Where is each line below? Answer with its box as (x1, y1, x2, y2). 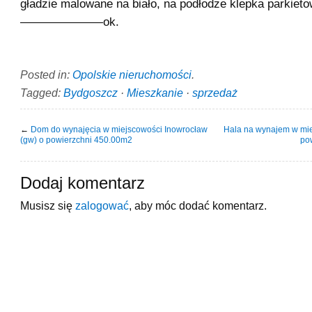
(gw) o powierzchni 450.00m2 (20, 134, 132, 145)
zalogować (75, 198, 129, 212)
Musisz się (20, 198, 75, 212)
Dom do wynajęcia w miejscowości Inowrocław (31, 124, 208, 134)
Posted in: (20, 68, 72, 81)
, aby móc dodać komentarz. (129, 198, 267, 212)
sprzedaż (192, 86, 237, 99)
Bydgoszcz (63, 86, 118, 99)
